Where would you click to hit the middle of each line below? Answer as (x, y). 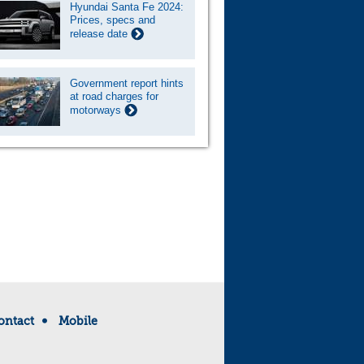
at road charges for (114, 96)
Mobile (78, 321)
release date (100, 34)
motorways (97, 110)
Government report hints (127, 83)
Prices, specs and (113, 20)
